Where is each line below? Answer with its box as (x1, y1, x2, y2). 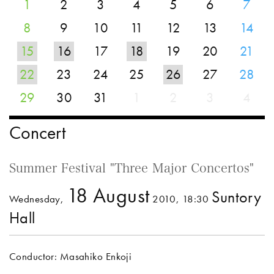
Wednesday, (9, 192, 67, 206)
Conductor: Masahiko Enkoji (9, 250, 132, 264)
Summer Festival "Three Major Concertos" (9, 161, 254, 174)
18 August (66, 182, 150, 209)
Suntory (212, 187, 262, 207)
